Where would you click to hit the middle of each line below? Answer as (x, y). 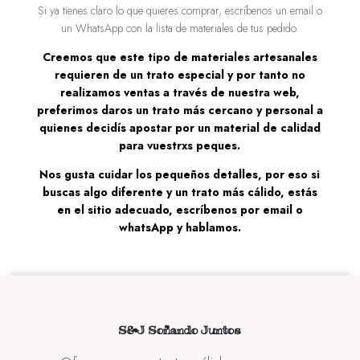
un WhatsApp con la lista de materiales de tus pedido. (180, 28)
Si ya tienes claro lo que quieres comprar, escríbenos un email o (180, 10)
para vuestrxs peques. (180, 145)
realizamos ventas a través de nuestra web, (180, 92)
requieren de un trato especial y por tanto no (180, 74)
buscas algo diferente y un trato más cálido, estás (180, 192)
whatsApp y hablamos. (180, 227)
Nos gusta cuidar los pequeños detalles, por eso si (180, 174)
